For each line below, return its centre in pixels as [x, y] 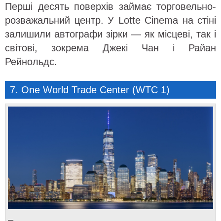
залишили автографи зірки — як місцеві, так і [110, 34]
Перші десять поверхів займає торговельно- [110, 6]
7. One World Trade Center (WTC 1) [90, 90]
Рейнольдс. [31, 62]
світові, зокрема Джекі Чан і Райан [110, 48]
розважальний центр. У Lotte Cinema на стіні [110, 20]
